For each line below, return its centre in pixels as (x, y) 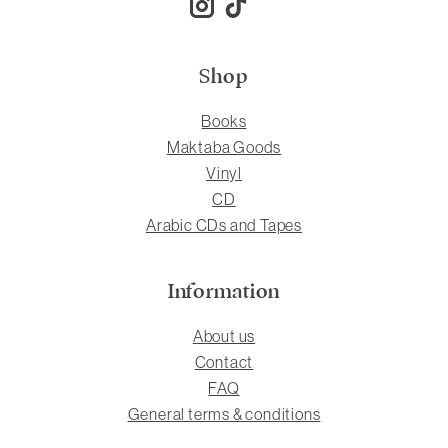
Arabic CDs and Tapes (223, 224)
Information (224, 292)
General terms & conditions (224, 414)
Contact (224, 362)
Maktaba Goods (224, 146)
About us (224, 336)
